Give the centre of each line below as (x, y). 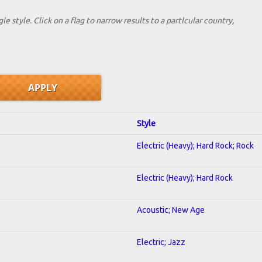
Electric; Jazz (161, 242)
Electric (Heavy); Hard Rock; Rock (195, 145)
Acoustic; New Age (171, 210)
